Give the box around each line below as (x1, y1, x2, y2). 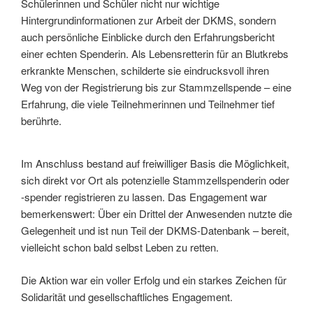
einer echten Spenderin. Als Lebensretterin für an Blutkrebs (21, 45, 289, 61)
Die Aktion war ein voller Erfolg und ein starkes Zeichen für (21, 272, 286, 287)
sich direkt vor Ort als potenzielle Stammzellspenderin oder (21, 173, 289, 188)
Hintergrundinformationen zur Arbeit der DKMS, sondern (21, 12, 276, 27)
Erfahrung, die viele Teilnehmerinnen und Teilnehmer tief (21, 96, 275, 111)
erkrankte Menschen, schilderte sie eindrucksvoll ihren (21, 62, 269, 78)
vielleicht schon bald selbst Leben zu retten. (21, 240, 219, 255)
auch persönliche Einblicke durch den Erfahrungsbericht (21, 29, 275, 44)
